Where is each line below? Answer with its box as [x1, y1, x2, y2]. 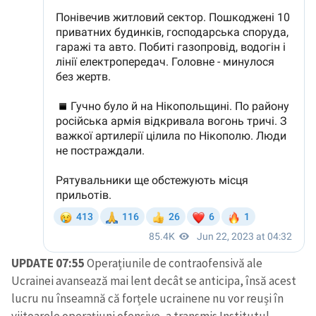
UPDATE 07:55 [11, 255, 85, 272]
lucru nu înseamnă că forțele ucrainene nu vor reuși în [11, 291, 284, 307]
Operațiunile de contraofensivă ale [85, 255, 262, 272]
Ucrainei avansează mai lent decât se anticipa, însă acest [11, 273, 296, 289]
